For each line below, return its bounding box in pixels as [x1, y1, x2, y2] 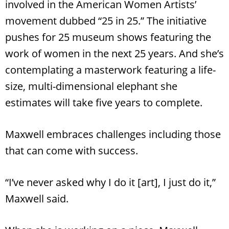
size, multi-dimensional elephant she [5, 79, 177, 93]
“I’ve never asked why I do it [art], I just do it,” [5, 175, 216, 189]
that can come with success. [5, 143, 138, 157]
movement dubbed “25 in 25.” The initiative [5, 13, 207, 28]
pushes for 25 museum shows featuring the [5, 30, 211, 44]
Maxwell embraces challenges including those [5, 127, 221, 141]
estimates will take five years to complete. [5, 95, 202, 109]
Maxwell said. [5, 191, 68, 205]
